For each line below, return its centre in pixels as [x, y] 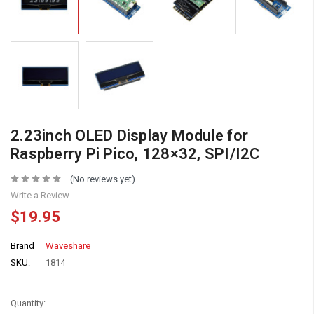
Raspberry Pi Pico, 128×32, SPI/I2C [135, 153]
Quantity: [28, 303]
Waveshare [68, 245]
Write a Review [40, 195]
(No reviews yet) [102, 179]
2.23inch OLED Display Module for [129, 135]
